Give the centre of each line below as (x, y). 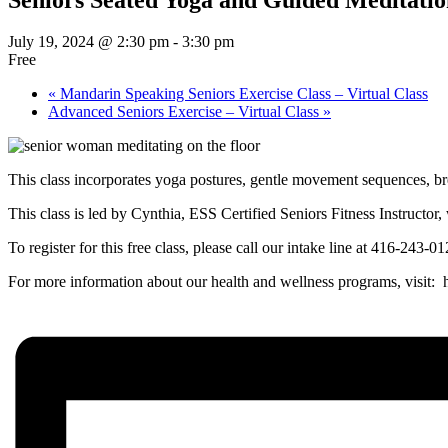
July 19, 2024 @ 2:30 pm (88, 42)
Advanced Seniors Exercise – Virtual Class (185, 112)
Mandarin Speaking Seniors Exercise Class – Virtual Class (242, 94)
